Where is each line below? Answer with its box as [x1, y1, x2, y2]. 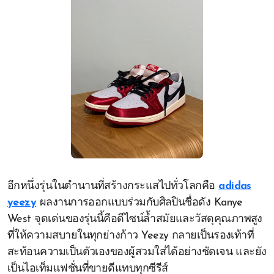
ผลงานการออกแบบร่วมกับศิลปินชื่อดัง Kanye [36, 197, 243, 209]
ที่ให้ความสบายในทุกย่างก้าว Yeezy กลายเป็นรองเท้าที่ [7, 230, 254, 242]
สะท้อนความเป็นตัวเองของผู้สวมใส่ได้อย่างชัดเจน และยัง [7, 246, 267, 258]
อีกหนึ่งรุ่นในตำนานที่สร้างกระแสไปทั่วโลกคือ [7, 180, 219, 192]
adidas [218, 180, 251, 192]
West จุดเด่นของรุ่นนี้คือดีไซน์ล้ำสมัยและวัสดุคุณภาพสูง [7, 213, 262, 225]
